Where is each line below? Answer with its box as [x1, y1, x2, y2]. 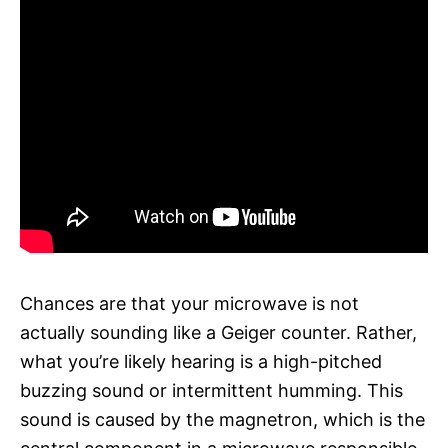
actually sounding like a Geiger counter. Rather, [20, 321, 417, 343]
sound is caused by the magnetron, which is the [20, 408, 425, 430]
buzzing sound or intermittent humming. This [20, 379, 403, 401]
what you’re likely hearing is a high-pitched [20, 350, 382, 372]
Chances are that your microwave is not [20, 292, 359, 314]
